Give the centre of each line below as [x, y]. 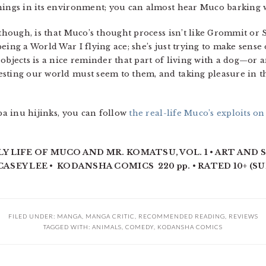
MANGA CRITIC [110, 216]
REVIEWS [243, 216]
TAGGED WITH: [68, 227]
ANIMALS [107, 227]
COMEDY [140, 227]
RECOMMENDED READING [181, 216]
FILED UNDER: [32, 216]
